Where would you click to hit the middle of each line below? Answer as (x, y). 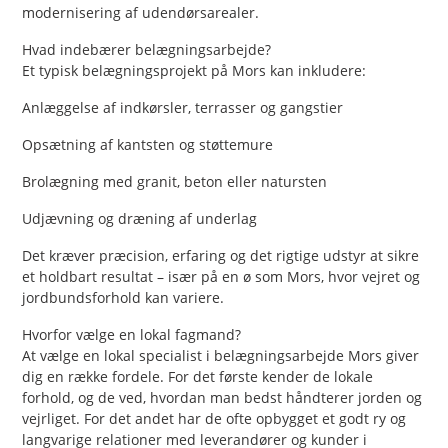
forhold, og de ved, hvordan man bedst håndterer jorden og (222, 397)
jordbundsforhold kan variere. (123, 297)
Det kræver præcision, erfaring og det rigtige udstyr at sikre (221, 255)
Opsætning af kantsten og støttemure (148, 144)
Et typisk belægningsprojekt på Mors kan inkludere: (194, 70)
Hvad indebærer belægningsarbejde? (147, 49)
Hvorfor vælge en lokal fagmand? (132, 334)
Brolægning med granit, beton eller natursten (175, 181)
